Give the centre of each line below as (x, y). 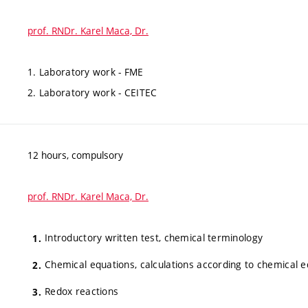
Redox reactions (82, 291)
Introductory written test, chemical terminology (154, 238)
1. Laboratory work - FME (86, 72)
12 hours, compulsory (75, 155)
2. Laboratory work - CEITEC (92, 92)
